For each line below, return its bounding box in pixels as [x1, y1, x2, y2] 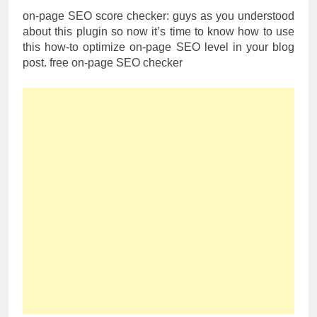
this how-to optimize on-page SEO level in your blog [23, 40, 294, 53]
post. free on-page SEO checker [23, 56, 183, 69]
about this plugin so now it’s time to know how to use [23, 25, 294, 38]
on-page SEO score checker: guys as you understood [23, 9, 294, 22]
